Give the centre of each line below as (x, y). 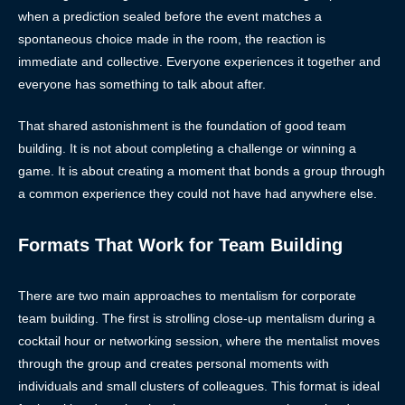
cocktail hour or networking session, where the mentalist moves (199, 340)
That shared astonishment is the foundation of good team (182, 125)
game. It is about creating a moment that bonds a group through (202, 170)
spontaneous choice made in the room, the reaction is (172, 38)
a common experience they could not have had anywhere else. (198, 193)
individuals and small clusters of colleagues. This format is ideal (199, 386)
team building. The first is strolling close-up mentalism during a (197, 318)
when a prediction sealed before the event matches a (170, 16)
